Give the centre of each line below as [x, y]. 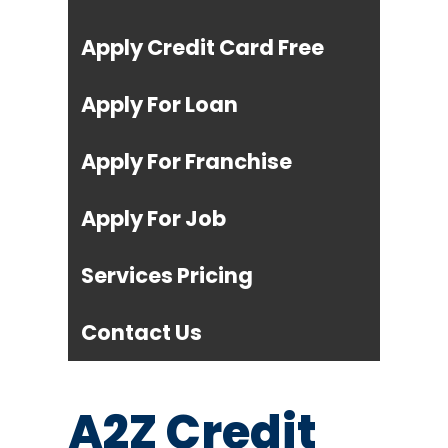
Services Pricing [167, 276]
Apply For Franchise [186, 162]
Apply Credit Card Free [202, 48]
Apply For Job [153, 219]
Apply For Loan [159, 105]
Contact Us [141, 333]
